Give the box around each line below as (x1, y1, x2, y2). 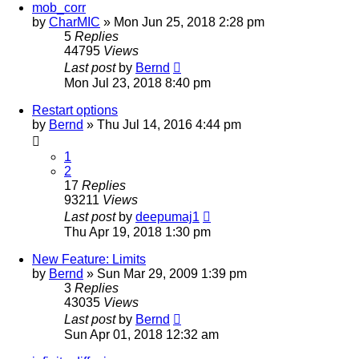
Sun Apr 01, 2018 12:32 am (64, 327, 219, 341)
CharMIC (49, 14, 100, 29)
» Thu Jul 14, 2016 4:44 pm (83, 117, 241, 131)
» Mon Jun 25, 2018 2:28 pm (100, 14, 264, 29)
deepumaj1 (135, 209, 200, 224)
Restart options (32, 103, 118, 117)
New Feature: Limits (32, 252, 146, 266)
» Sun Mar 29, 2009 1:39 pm (83, 266, 247, 280)
